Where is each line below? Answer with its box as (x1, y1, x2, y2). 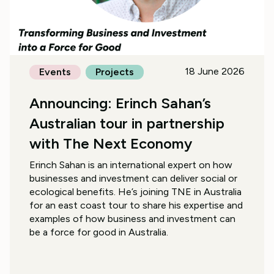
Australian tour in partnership (29, 114, 224, 133)
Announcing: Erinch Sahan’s (29, 94, 211, 113)
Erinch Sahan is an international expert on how (29, 159, 232, 171)
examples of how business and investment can (29, 213, 235, 225)
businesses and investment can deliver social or (29, 172, 237, 185)
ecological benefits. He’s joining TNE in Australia (29, 186, 242, 198)
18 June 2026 (185, 65, 245, 78)
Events (39, 66, 71, 78)
